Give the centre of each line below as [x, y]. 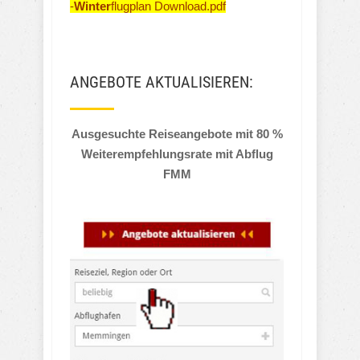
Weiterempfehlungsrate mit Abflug [177, 154]
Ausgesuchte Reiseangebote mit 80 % [177, 134]
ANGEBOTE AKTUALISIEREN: [162, 83]
